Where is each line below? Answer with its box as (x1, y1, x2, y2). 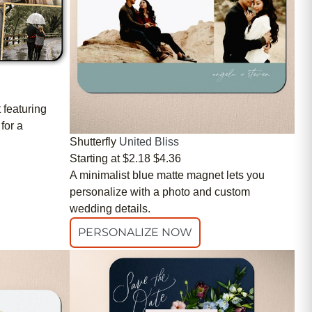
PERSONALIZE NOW (77, 225, 192, 239)
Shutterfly (69, 135, 116, 148)
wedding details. (69, 202, 150, 214)
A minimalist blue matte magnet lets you (69, 169, 265, 181)
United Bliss (118, 135, 179, 148)
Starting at (69, 152, 120, 164)
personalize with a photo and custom (69, 185, 250, 198)
